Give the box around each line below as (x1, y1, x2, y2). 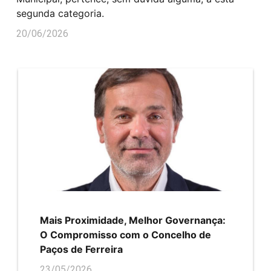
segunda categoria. (16, 7, 104, 19)
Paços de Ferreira (40, 243, 123, 255)
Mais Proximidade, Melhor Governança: (40, 214, 226, 226)
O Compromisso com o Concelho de (40, 228, 211, 241)
